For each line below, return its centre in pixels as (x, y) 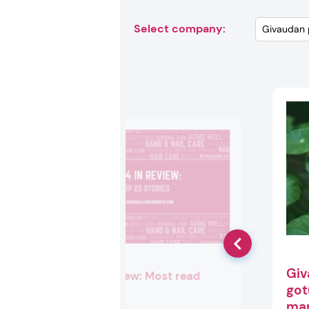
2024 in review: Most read (130, 276)
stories (78, 290)
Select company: (179, 29)
